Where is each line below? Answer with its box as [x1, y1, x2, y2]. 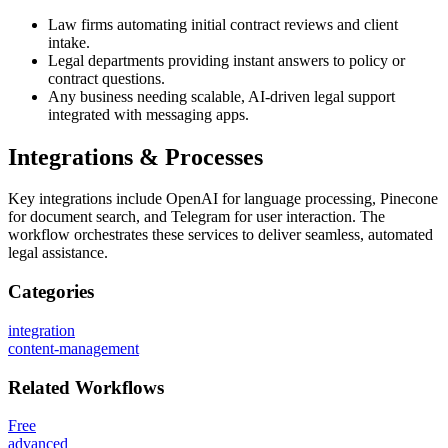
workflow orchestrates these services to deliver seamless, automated [8, 226, 433, 244]
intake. [48, 33, 90, 51]
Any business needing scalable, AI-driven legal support [48, 87, 395, 105]
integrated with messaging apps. [48, 105, 249, 123]
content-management [8, 339, 139, 357]
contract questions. [48, 69, 165, 87]
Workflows [75, 376, 164, 398]
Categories [8, 281, 94, 303]
